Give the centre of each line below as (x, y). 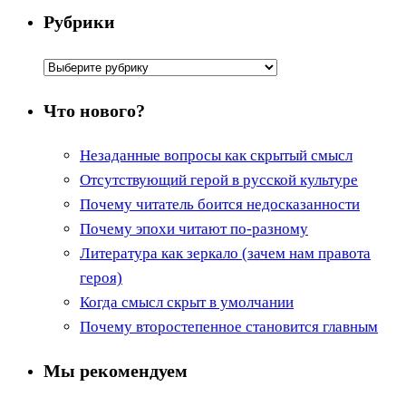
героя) (101, 277)
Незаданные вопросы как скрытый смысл (216, 155)
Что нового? (94, 110)
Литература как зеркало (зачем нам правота (225, 253)
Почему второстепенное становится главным (229, 326)
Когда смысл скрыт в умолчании (187, 302)
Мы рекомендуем (116, 370)
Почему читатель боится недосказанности (220, 204)
